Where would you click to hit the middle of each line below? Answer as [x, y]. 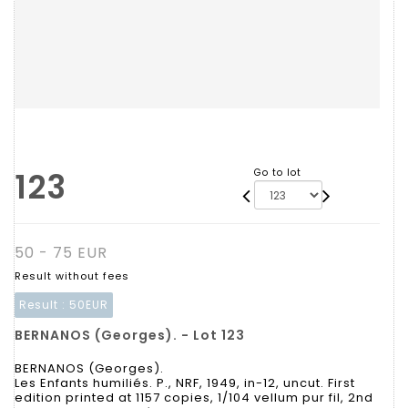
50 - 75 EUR [61, 253]
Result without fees [72, 276]
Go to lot [277, 173]
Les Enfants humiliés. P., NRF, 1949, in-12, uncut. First [185, 383]
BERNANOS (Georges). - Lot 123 [130, 335]
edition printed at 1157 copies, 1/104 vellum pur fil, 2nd [194, 398]
